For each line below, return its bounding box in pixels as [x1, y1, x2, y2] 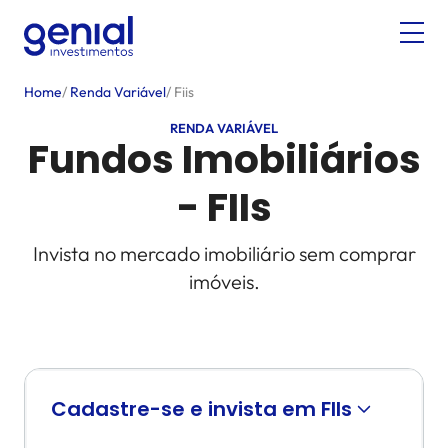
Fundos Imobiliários [27, 132, 421, 187]
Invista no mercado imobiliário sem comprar [32, 241, 416, 266]
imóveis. [188, 269, 260, 294]
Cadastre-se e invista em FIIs [51, 395, 352, 423]
